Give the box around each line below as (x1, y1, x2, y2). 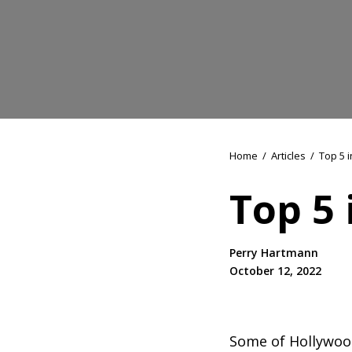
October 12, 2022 (229, 262, 321, 278)
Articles (271, 148, 306, 163)
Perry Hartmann (229, 244, 318, 260)
